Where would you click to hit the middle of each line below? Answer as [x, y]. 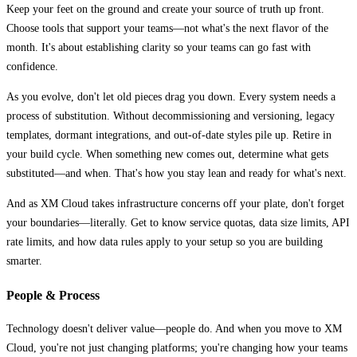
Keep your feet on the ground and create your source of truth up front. [165, 10]
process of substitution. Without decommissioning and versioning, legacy [171, 116]
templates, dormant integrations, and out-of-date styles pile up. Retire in [169, 135]
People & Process [53, 295]
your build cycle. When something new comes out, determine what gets [167, 155]
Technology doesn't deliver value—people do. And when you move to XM [174, 329]
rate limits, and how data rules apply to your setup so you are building [165, 242]
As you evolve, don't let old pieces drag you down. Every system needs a [171, 97]
